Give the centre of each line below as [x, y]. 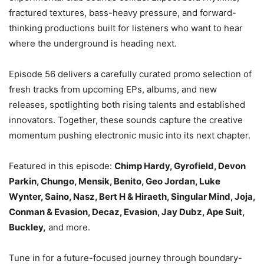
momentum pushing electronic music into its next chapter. [130, 135]
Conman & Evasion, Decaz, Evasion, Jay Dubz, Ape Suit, [127, 212]
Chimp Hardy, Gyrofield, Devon [180, 166]
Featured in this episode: [62, 166]
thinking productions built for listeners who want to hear [126, 28]
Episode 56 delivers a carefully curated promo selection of [130, 74]
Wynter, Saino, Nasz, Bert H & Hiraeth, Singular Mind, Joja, [132, 196]
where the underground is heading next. [93, 43]
